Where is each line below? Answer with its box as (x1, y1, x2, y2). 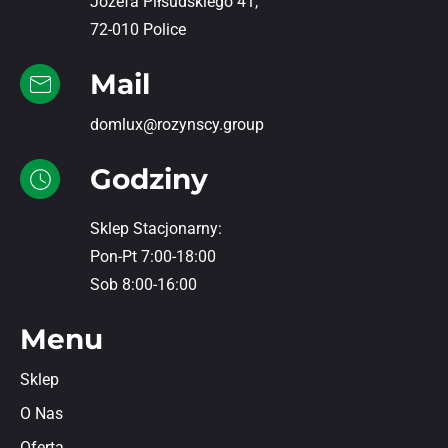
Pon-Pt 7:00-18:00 (90, 246, 216, 266)
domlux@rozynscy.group (90, 114, 264, 134)
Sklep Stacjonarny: (90, 218, 222, 238)
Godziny (90, 161, 208, 196)
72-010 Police (90, 19, 186, 39)
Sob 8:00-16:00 (90, 274, 197, 294)
